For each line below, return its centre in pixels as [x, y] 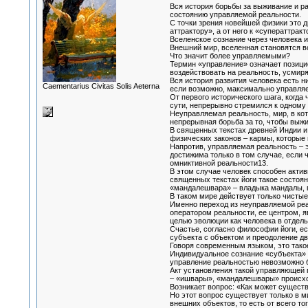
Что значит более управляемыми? [230, 56]
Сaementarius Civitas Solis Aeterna [101, 86]
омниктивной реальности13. [219, 163]
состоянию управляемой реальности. [235, 15]
